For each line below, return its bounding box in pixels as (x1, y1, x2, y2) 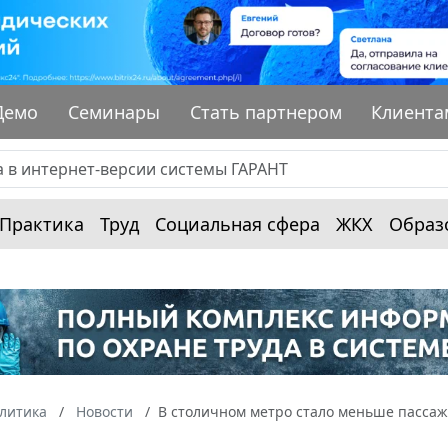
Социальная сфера (155, 211, 320, 236)
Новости (76, 402, 133, 422)
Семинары (68, 99, 161, 124)
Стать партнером (189, 99, 342, 124)
